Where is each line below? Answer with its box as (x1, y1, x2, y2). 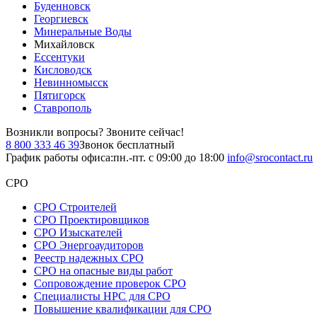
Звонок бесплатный (79, 139, 175, 151)
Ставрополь (34, 102, 91, 114)
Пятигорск (34, 89, 86, 101)
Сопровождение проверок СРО (34, 277, 186, 289)
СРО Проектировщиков (34, 214, 149, 226)
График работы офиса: (6, 151, 113, 163)
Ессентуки (34, 51, 85, 63)
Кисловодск (34, 64, 92, 76)
